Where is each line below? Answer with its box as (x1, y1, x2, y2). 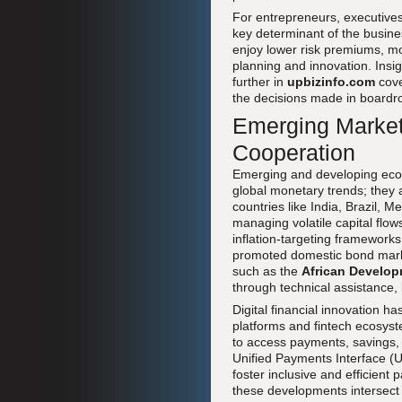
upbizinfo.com (287, 74, 375, 89)
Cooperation (232, 140, 355, 165)
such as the (232, 264, 301, 278)
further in (232, 74, 287, 89)
